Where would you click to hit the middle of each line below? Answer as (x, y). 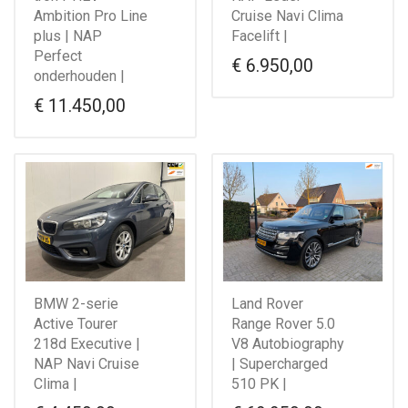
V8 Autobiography (288, 344)
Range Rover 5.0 (283, 324)
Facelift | (260, 36)
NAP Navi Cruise (87, 364)
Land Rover (267, 304)
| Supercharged (280, 364)
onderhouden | (79, 76)
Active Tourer (76, 324)
